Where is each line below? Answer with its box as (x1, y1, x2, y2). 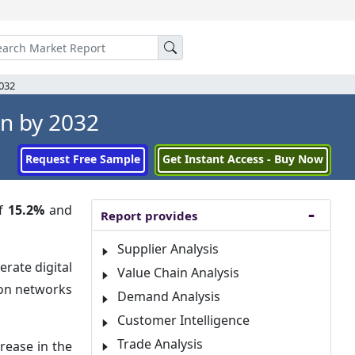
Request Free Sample (25, 151, 140, 166)
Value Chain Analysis (117, 264, 239, 281)
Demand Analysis (117, 288, 220, 305)
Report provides (101, 208, 197, 223)
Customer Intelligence (117, 311, 250, 329)
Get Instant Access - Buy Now (162, 151, 323, 166)
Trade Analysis (117, 335, 203, 353)
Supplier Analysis (117, 240, 219, 258)
